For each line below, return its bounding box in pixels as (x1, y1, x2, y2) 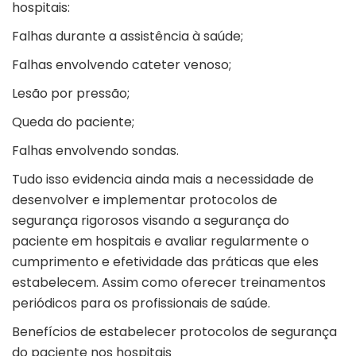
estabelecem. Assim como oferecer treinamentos (12, 273, 326, 292)
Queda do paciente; (12, 113, 137, 132)
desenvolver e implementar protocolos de (12, 191, 277, 210)
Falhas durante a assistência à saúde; (12, 27, 246, 46)
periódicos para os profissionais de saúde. (12, 294, 273, 313)
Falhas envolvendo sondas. (12, 141, 185, 161)
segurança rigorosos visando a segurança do (12, 211, 289, 230)
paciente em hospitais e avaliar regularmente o (12, 232, 309, 251)
